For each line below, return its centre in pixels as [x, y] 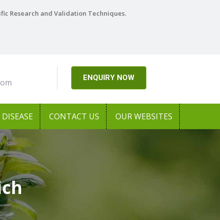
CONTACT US [74, 116]
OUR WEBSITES [144, 116]
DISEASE [17, 116]
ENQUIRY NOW [109, 78]
